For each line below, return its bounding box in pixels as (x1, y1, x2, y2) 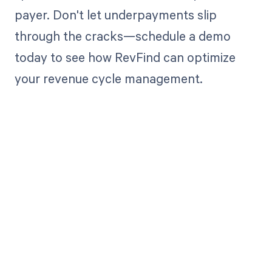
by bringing (77, 234, 195, 257)
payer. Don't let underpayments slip (14, 5, 217, 23)
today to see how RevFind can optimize (14, 48, 236, 66)
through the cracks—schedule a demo (14, 27, 231, 44)
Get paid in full (61, 206, 211, 230)
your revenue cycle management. (14, 69, 203, 87)
